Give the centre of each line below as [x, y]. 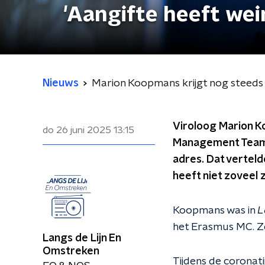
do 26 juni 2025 [77, 130]
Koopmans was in [215, 211]
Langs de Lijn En [82, 238]
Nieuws [61, 83]
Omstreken [71, 251]
